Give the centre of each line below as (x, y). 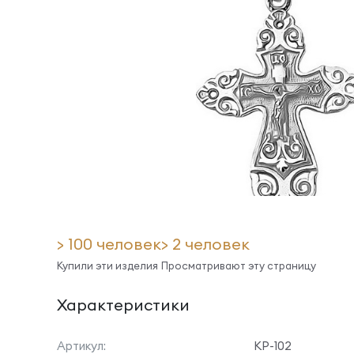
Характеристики (123, 305)
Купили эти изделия (107, 265)
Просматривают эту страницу (239, 265)
